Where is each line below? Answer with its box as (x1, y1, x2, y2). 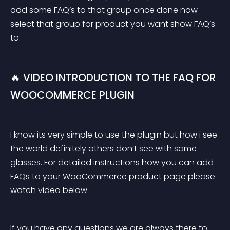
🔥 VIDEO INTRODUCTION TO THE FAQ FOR (10, 70, 218, 85)
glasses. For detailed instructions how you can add (10, 157, 216, 168)
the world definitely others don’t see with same (10, 143, 199, 155)
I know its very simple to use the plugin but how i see (10, 129, 219, 141)
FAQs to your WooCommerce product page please (10, 170, 217, 182)
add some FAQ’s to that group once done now (10, 4, 200, 16)
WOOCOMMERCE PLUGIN (10, 88, 135, 102)
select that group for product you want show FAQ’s (10, 18, 217, 30)
